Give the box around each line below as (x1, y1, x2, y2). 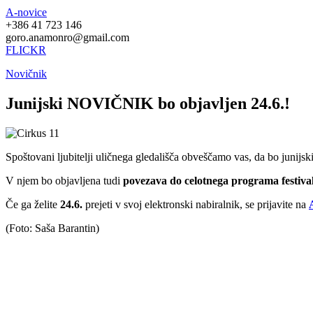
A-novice (6, 6, 47, 19)
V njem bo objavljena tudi (6, 175, 123, 187)
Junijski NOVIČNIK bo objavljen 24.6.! (6, 94, 290, 113)
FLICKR (6, 44, 46, 57)
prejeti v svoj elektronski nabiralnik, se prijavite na (82, 198, 309, 211)
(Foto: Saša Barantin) (6, 222, 99, 235)
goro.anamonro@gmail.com (6, 31, 129, 44)
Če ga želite (6, 198, 60, 211)
